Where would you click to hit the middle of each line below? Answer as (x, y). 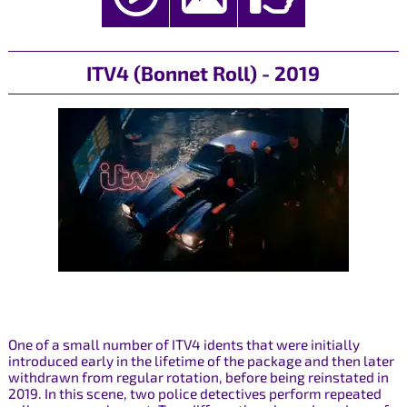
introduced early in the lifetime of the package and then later (201, 360)
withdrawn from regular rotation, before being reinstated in (198, 377)
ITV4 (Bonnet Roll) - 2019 (203, 73)
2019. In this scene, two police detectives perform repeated (194, 393)
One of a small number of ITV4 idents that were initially (184, 344)
